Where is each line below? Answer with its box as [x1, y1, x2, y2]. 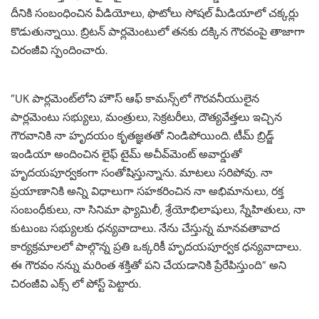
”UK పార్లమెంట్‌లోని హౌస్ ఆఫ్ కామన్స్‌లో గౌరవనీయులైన [11, 91, 259, 107]
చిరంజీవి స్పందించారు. [11, 43, 108, 58]
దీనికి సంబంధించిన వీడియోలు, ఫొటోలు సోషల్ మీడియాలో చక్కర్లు [11, 6, 299, 21]
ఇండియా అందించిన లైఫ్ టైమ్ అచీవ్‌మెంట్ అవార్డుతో [11, 147, 242, 162]
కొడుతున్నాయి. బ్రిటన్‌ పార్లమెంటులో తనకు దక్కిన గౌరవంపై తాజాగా [11, 24, 305, 40]
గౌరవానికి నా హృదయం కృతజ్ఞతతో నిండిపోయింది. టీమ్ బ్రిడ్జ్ [11, 128, 274, 144]
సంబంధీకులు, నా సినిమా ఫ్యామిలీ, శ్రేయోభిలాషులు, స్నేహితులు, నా [11, 202, 305, 218]
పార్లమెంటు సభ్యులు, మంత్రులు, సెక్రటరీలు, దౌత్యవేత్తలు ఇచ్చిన [11, 110, 282, 125]
